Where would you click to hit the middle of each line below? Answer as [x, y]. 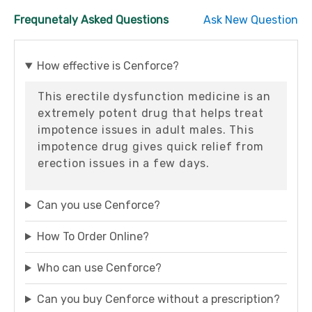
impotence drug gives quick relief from [151, 147]
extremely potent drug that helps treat [151, 113]
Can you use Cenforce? [98, 205]
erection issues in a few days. [124, 163]
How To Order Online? [93, 236]
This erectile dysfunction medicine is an [154, 96]
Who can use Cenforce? [99, 268]
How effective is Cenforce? [108, 66]
